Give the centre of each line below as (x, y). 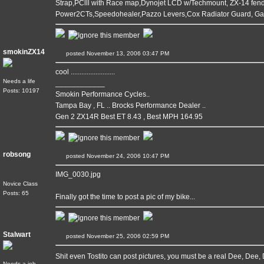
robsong (17, 154)
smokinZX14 (24, 52)
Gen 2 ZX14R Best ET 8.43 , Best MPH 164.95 (129, 117)
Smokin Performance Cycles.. (103, 94)
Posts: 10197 (21, 90)
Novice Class (20, 184)
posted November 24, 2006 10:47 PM (124, 156)
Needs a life (19, 81)
